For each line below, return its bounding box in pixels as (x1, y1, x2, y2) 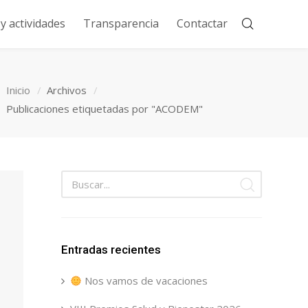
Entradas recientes (60, 243, 161, 256)
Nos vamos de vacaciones (81, 274, 208, 287)
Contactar (176, 16, 228, 31)
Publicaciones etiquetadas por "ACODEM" (6, 102, 203, 115)
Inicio (6, 83, 30, 97)
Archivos (47, 83, 87, 97)
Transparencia (82, 16, 159, 31)
